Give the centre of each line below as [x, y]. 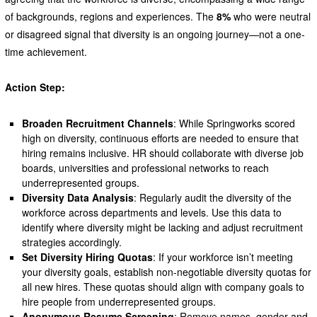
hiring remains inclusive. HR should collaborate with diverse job [163, 153]
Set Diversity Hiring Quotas [88, 257]
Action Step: [35, 87]
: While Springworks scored [235, 123]
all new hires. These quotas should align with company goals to [163, 287]
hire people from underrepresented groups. [119, 302]
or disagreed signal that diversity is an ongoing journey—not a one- [155, 34]
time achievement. [46, 52]
